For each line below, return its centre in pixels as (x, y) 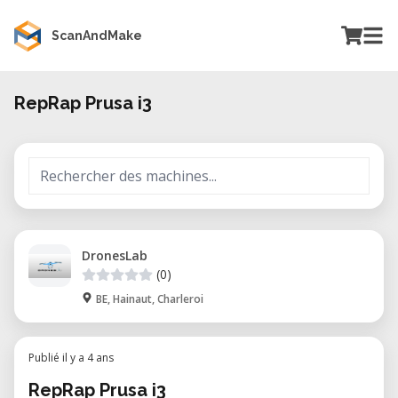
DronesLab (115, 255)
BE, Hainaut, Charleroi (150, 299)
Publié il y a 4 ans (71, 358)
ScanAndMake (97, 36)
